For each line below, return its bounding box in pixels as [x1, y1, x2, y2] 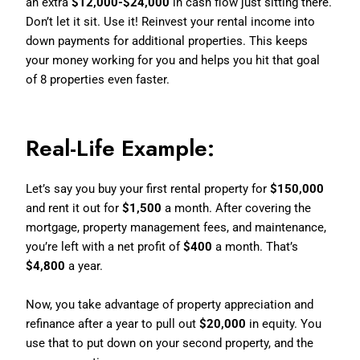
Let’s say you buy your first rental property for [26, 181, 271, 196]
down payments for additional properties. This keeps [26, 33, 309, 48]
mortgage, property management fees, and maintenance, [26, 219, 327, 235]
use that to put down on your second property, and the [26, 335, 314, 350]
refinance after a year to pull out [26, 316, 200, 331]
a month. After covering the [162, 200, 312, 215]
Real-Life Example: [26, 131, 215, 165]
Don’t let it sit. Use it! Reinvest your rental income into [26, 14, 316, 29]
